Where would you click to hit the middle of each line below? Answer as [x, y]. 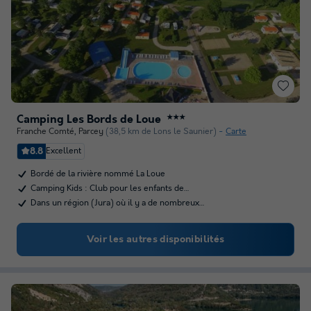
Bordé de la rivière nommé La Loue [98, 174]
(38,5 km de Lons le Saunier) [161, 132]
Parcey [91, 132]
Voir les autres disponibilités [155, 239]
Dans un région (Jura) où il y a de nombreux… [118, 203]
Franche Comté [45, 132]
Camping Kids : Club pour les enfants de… [110, 188]
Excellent [64, 151]
